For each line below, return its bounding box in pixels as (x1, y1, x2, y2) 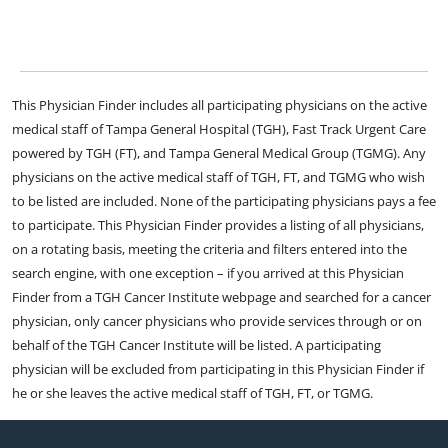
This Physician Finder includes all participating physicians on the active (12, 96, 427, 115)
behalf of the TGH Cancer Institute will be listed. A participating (12, 336, 381, 355)
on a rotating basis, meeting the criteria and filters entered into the (12, 240, 407, 259)
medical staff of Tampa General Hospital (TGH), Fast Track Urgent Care (12, 120, 426, 139)
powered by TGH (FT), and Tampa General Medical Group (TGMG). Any (12, 144, 426, 163)
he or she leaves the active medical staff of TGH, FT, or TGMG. (12, 384, 373, 403)
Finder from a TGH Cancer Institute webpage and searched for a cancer (12, 288, 431, 307)
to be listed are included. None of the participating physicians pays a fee (12, 192, 436, 211)
